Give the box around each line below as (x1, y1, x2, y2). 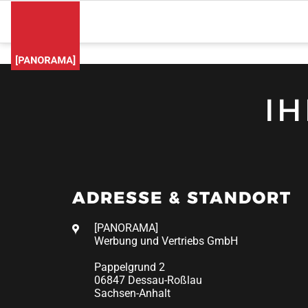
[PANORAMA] (94, 221, 158, 235)
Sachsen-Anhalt (94, 287, 170, 300)
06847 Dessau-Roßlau (94, 274, 202, 287)
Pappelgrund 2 (94, 261, 165, 274)
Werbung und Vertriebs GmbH (94, 234, 238, 248)
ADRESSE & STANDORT (72, 187, 291, 208)
